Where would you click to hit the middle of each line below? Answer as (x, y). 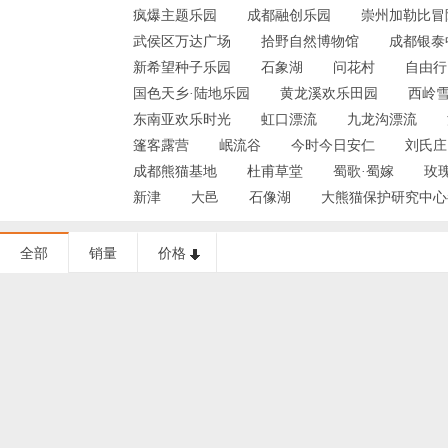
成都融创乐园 (288, 15)
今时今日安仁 (332, 145)
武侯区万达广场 (181, 41)
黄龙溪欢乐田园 (328, 93)
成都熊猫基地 (174, 171)
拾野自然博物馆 (309, 41)
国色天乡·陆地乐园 (191, 93)
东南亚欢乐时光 (181, 119)
